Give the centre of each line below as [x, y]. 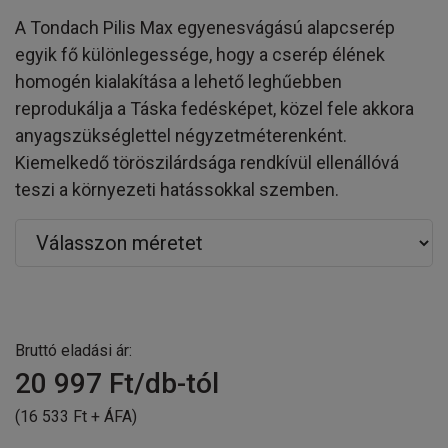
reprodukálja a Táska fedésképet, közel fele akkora [214, 108]
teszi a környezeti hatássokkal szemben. [177, 189]
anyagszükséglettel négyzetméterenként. [181, 135]
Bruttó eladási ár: [73, 350]
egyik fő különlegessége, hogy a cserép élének [200, 54]
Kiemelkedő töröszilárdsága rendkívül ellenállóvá [207, 162]
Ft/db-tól [160, 383]
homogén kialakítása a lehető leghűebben [178, 81]
